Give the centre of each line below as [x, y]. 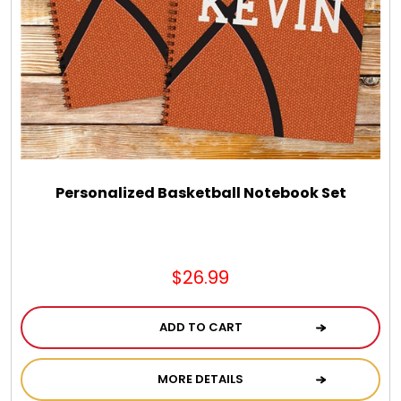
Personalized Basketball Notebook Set [200, 192]
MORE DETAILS [200, 379]
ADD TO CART [200, 327]
